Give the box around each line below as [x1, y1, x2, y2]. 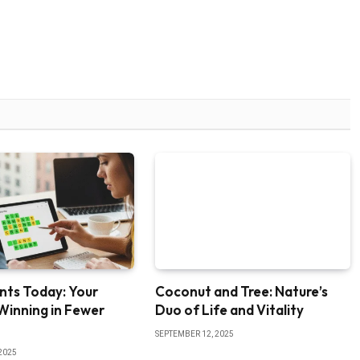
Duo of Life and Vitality [154, 301, 304, 319]
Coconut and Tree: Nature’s [154, 283, 328, 301]
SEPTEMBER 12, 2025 [154, 329, 234, 339]
